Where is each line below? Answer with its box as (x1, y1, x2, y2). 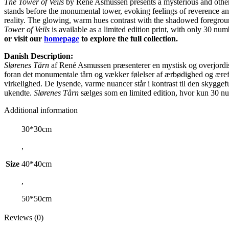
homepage (44, 34, 79, 43)
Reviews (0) (4, 213, 43, 222)
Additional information (4, 105, 78, 114)
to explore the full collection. (79, 34, 178, 43)
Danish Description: (4, 51, 73, 60)
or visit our (4, 34, 44, 43)
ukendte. (4, 88, 34, 97)
